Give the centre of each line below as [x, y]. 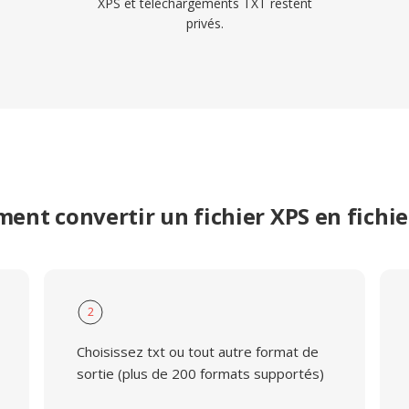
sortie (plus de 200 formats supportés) [200, 373]
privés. [204, 23]
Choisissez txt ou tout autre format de [197, 351]
